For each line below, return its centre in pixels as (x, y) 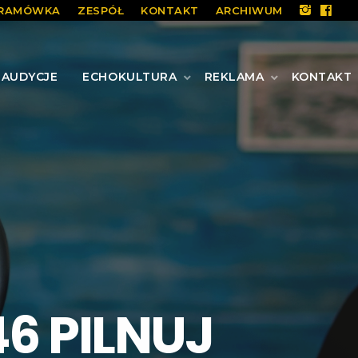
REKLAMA (234, 76)
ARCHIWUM (249, 10)
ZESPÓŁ (101, 10)
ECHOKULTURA (130, 76)
